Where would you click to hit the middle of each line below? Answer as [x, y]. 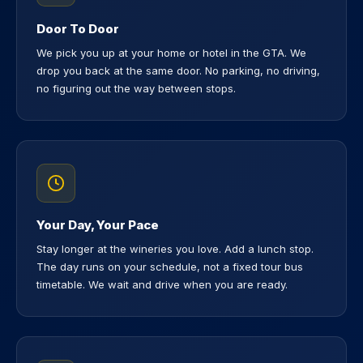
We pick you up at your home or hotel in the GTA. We [171, 53]
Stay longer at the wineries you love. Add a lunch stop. [175, 249]
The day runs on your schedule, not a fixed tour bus [170, 267]
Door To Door [78, 29]
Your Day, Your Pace [98, 225]
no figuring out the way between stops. [136, 88]
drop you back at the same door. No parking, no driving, [178, 70]
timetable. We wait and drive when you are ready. [162, 284]
